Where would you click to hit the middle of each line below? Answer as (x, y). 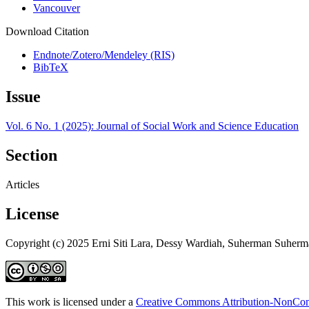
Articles (22, 185)
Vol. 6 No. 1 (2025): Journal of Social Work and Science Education (152, 126)
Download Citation (47, 32)
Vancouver (57, 8)
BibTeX (51, 68)
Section (31, 156)
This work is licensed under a (71, 301)
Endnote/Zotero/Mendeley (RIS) (104, 55)
